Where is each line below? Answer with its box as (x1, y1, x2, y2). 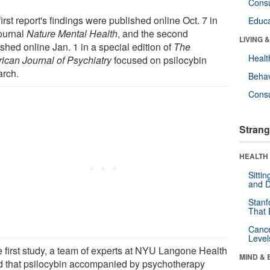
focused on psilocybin (114, 52, 207, 67)
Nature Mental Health (27, 26, 118, 40)
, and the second (118, 26, 189, 40)
